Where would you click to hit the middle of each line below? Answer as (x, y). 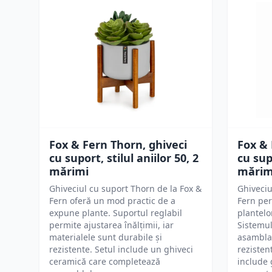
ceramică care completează (105, 261)
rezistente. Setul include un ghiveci (121, 249)
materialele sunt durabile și (106, 237)
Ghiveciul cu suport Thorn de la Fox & (125, 189)
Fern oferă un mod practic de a (112, 201)
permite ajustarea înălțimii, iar (111, 225)
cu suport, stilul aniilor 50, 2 (124, 158)
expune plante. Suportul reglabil (116, 213)
